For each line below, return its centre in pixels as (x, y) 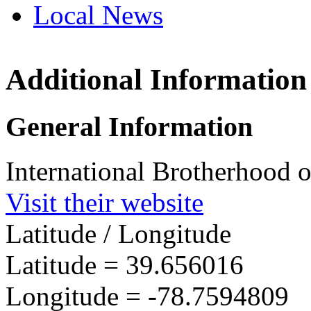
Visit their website (104, 203)
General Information (129, 126)
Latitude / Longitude (118, 234)
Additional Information (156, 79)
